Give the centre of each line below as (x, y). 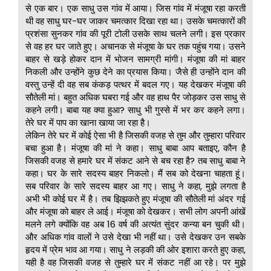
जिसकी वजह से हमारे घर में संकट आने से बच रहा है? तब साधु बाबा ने (135, 161)
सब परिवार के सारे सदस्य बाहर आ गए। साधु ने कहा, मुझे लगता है (135, 186)
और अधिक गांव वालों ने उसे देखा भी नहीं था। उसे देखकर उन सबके (135, 237)
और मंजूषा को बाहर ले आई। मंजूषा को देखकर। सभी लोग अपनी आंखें (135, 212)
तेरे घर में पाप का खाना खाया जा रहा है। (88, 123)
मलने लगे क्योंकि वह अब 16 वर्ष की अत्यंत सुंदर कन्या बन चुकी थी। (135, 224)
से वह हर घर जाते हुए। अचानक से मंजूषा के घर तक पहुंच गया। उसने (135, 47)
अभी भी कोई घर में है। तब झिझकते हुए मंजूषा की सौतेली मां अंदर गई (135, 199)
